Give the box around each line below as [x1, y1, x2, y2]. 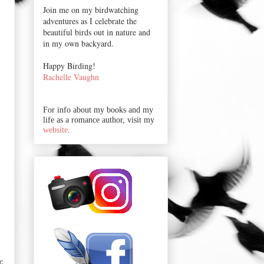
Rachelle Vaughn [43, 71, 99, 82]
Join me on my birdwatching [43, 4, 138, 15]
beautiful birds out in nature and [43, 26, 150, 38]
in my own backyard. [43, 37, 114, 49]
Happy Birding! [43, 60, 95, 71]
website [43, 125, 68, 134]
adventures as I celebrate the [43, 15, 137, 27]
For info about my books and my [43, 105, 153, 114]
